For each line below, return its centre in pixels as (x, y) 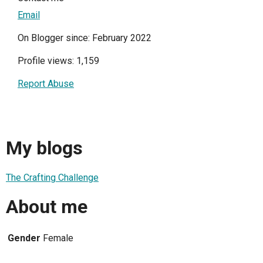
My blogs (44, 148)
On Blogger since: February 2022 (85, 38)
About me (47, 207)
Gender (24, 238)
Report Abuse (46, 83)
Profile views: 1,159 (58, 60)
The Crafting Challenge (52, 177)
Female (58, 238)
